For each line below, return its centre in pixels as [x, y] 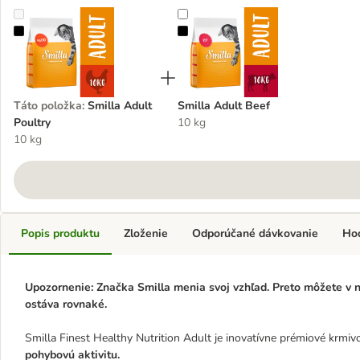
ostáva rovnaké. [66, 304]
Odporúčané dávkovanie [255, 233]
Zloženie [146, 233]
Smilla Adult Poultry [75, 32]
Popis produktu [60, 233]
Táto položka [48, 106]
